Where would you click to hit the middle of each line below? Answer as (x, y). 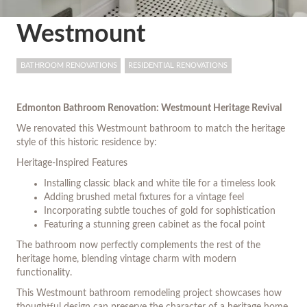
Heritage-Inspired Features (72, 163)
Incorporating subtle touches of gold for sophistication (160, 211)
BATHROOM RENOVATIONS (69, 66)
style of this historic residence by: (87, 143)
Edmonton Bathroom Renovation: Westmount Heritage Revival (149, 109)
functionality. (44, 273)
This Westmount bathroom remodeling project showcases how (149, 294)
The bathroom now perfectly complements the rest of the (138, 246)
